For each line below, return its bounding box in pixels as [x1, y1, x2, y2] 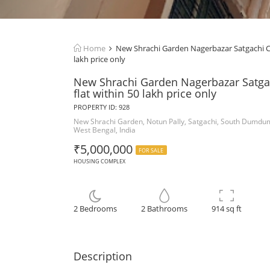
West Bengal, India [74, 125, 136, 135]
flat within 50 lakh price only [74, 86, 216, 101]
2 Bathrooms [141, 203, 187, 214]
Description [74, 249, 132, 263]
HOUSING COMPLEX [74, 157, 125, 165]
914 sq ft [212, 203, 242, 214]
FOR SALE [139, 146, 164, 155]
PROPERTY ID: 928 [74, 102, 130, 111]
